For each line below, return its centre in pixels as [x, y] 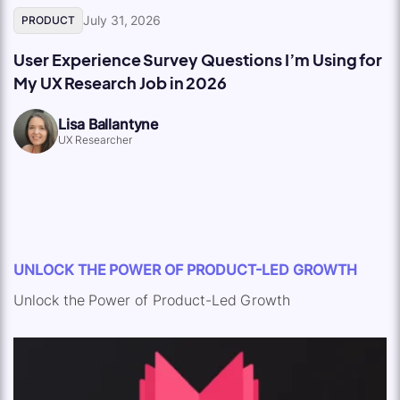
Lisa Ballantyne [108, 124]
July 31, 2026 [122, 20]
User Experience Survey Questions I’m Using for [198, 59]
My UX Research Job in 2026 [121, 82]
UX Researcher [95, 139]
